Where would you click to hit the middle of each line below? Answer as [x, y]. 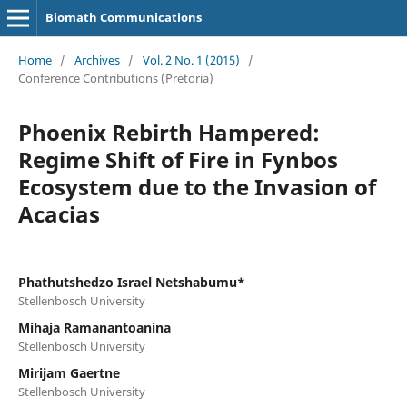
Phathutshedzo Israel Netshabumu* [131, 282]
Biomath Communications [123, 17]
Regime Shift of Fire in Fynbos [178, 159]
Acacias [59, 213]
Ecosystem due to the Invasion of [197, 186]
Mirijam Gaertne [69, 372]
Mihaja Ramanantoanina [94, 327]
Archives [97, 60]
